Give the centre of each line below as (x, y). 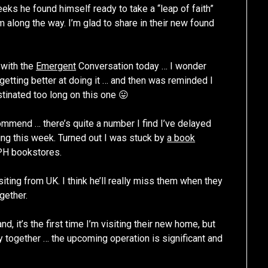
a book (181, 138)
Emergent (56, 66)
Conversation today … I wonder (141, 66)
